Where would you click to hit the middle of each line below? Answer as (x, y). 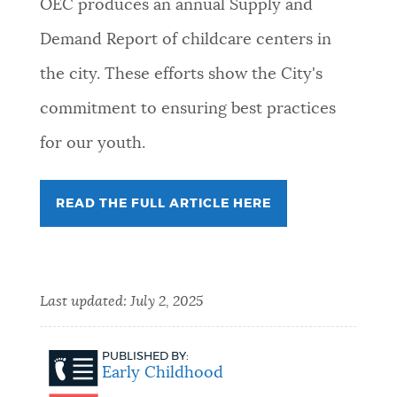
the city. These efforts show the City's (181, 75)
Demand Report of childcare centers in (185, 40)
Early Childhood (162, 374)
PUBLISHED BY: (145, 357)
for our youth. (92, 144)
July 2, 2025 (166, 302)
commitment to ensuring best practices (187, 109)
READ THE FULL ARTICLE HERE (163, 204)
